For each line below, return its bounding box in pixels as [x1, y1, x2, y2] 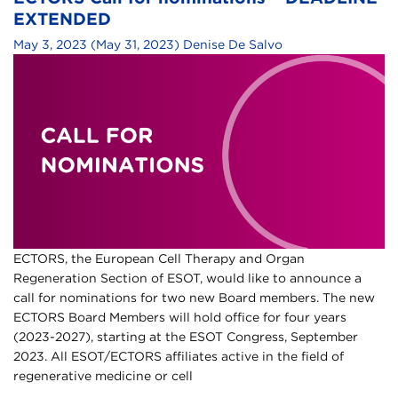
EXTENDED [13, 8, 111, 29]
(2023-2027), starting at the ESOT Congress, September [13, 330, 358, 345]
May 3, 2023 [13, 36, 87, 52]
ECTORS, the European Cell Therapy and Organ [13, 251, 305, 267]
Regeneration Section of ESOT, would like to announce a [13, 271, 362, 286]
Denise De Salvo [183, 36, 283, 52]
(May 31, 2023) [87, 36, 183, 52]
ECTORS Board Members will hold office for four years [13, 310, 346, 325]
